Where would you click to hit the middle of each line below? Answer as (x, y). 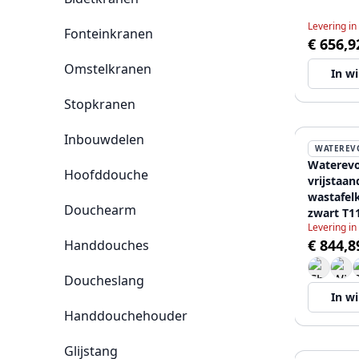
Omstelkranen (108, 69)
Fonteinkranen (109, 34)
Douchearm (100, 210)
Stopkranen (100, 104)
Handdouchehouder (126, 316)
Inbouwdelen (104, 139)
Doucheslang (104, 280)
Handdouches (107, 245)
